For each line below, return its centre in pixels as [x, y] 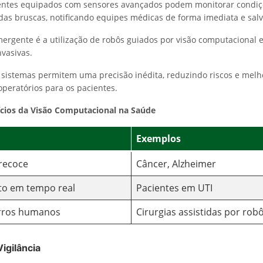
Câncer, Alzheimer [176, 164]
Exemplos [159, 139]
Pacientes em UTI [174, 188]
